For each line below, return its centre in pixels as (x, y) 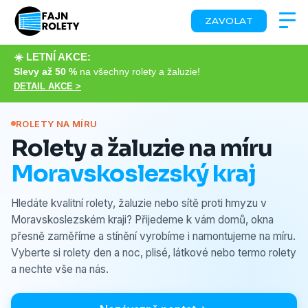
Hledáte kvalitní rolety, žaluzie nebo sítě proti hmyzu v (139, 203)
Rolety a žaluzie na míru (142, 148)
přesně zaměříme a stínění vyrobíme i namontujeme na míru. (153, 236)
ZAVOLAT (229, 20)
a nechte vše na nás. (60, 269)
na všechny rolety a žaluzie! (139, 71)
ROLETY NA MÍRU (57, 123)
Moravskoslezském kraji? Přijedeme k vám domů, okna (142, 219)
